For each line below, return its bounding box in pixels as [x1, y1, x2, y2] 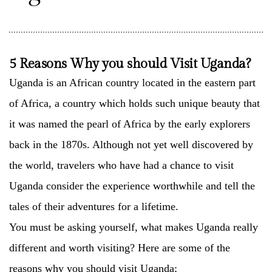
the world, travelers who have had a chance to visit [9, 159, 234, 171]
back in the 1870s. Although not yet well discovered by [9, 138, 253, 151]
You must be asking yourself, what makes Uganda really [9, 221, 258, 233]
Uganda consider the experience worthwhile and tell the [9, 180, 255, 192]
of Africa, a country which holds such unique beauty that [9, 97, 260, 109]
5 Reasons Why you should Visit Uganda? [9, 56, 250, 72]
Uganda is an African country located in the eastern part [9, 76, 256, 89]
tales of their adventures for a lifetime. [9, 200, 178, 212]
